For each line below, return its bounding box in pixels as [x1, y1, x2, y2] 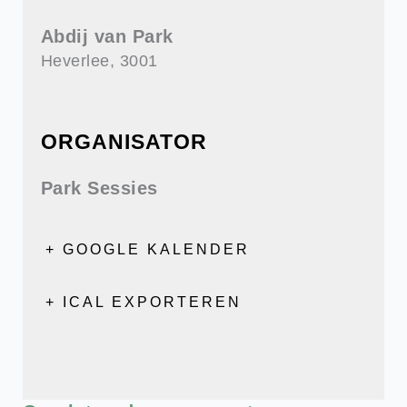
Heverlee [40, 52, 110, 70]
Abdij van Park [40, 26, 174, 46]
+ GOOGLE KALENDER [45, 242, 250, 257]
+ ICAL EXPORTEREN [45, 294, 242, 310]
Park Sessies [40, 178, 158, 198]
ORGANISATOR [40, 130, 207, 154]
